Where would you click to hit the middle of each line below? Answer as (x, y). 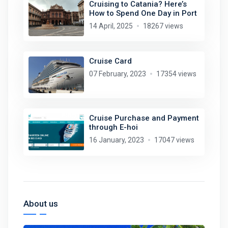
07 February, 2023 (117, 74)
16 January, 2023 (116, 140)
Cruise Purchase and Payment (144, 118)
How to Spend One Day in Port (143, 13)
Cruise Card (110, 61)
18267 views (163, 26)
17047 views (174, 140)
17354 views (176, 74)
